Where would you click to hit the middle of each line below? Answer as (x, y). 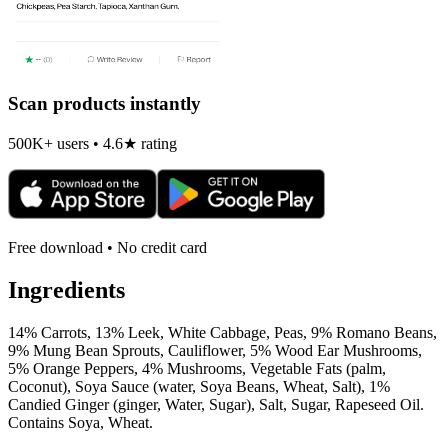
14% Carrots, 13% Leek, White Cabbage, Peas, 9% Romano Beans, (222, 332)
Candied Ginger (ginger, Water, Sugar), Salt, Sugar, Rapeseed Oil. (216, 404)
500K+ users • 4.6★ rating (92, 143)
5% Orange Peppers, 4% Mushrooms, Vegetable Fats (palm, (197, 368)
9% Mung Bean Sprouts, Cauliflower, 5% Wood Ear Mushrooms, (215, 350)
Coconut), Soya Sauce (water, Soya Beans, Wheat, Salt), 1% (199, 386)
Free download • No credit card (107, 247)
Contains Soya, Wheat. (80, 422)
